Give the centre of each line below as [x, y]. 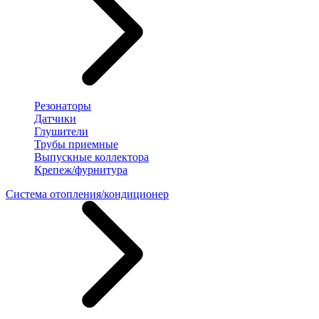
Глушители [61, 132]
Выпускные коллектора [91, 157]
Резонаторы [63, 106]
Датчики [55, 119]
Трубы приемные [76, 145]
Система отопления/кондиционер [87, 194]
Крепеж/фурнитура [81, 170]
